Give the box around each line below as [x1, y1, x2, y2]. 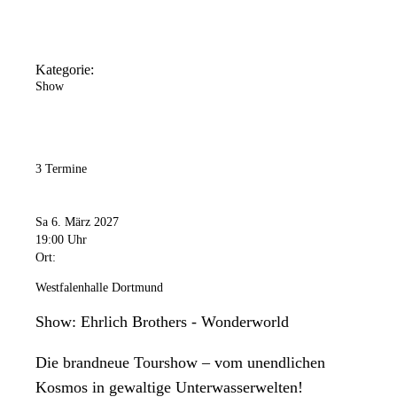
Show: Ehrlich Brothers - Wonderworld [35, 313, 289, 331]
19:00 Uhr [35, 233, 87, 247]
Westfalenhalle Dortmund [35, 281, 163, 295]
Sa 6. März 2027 [35, 215, 119, 230]
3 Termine [35, 161, 87, 175]
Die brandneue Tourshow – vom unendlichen [35, 354, 325, 372]
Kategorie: [35, 61, 94, 77]
